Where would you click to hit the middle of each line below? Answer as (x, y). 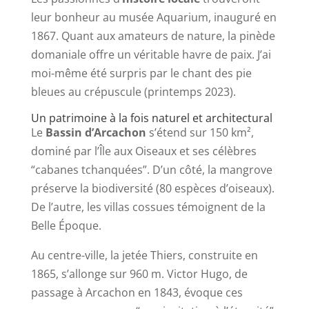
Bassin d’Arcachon (96, 133)
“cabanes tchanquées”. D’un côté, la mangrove (151, 170)
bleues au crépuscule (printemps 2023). (133, 92)
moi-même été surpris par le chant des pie (141, 73)
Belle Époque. (66, 226)
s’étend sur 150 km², (200, 133)
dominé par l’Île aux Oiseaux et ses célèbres (143, 151)
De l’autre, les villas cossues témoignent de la (148, 207)
